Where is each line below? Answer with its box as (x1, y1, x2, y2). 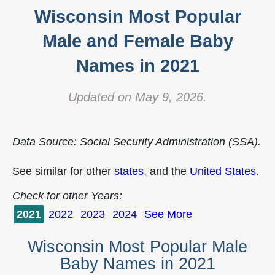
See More (144, 208, 192, 220)
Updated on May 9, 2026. (68, 90, 207, 104)
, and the (144, 165, 190, 177)
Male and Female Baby (42, 31, 233, 51)
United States (190, 165, 256, 177)
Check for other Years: (12, 190, 122, 202)
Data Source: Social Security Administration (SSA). (12, 136, 261, 148)
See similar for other (12, 165, 114, 177)
